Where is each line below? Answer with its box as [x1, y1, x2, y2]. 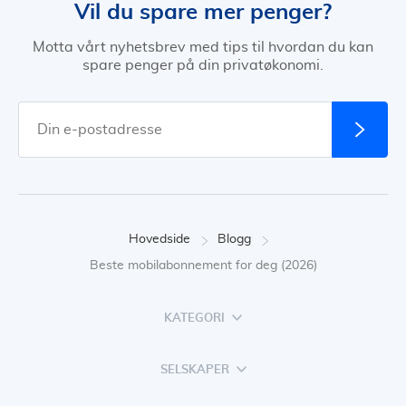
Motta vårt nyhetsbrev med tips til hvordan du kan [33, 40, 373, 55]
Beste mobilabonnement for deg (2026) [89, 259, 317, 273]
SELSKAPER [159, 362, 229, 377]
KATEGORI [164, 311, 225, 325]
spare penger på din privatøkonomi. [82, 58, 324, 73]
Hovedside [128, 233, 190, 246]
